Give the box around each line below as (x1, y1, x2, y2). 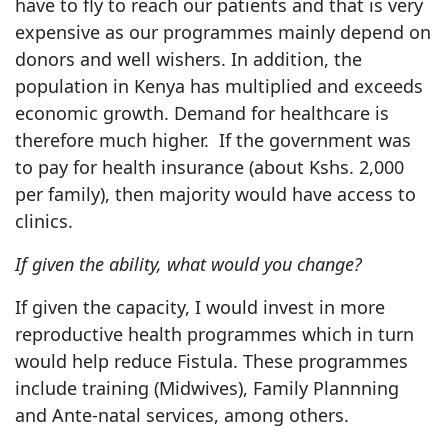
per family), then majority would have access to (15, 181, 416, 206)
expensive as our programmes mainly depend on (15, 19, 431, 44)
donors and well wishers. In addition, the (15, 46, 362, 71)
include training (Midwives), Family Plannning (15, 375, 399, 400)
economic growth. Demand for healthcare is (15, 100, 389, 125)
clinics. (15, 208, 73, 233)
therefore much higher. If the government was (15, 127, 411, 152)
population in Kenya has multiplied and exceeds (15, 73, 423, 98)
